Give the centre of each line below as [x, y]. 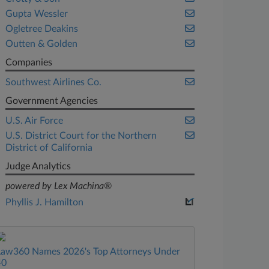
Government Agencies [52, 101]
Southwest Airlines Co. [54, 82]
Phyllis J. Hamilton [45, 202]
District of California [49, 148]
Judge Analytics [38, 166]
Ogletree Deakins [42, 29]
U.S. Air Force [35, 121]
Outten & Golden [42, 44]
